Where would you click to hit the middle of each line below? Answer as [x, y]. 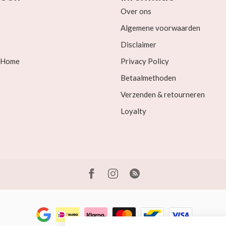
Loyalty [133, 111]
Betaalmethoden [148, 78]
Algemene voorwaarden [160, 28]
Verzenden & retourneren [163, 94]
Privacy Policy [145, 61]
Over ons [136, 11]
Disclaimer [138, 44]
